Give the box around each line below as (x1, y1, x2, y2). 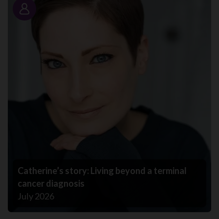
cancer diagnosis (18, 178, 85, 189)
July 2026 (18, 191, 54, 201)
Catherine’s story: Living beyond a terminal (18, 165, 187, 176)
